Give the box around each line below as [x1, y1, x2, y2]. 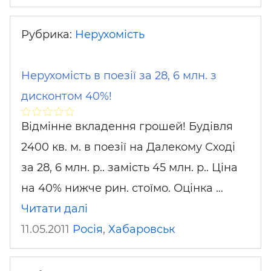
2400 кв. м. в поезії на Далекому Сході [21, 140, 235, 154]
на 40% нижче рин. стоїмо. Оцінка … [21, 181, 223, 195]
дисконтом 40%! [21, 90, 112, 103]
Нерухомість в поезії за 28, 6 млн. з [21, 69, 217, 82]
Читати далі [21, 202, 88, 215]
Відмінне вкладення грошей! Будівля [21, 120, 233, 133]
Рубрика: [21, 28, 75, 41]
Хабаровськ [108, 223, 175, 236]
